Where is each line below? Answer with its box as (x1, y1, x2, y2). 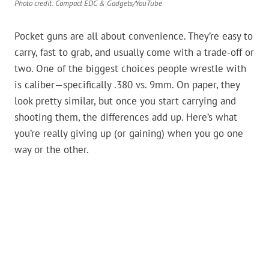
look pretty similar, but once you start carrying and (14, 94, 236, 108)
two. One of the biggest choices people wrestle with (14, 62, 246, 76)
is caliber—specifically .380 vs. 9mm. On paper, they (14, 78, 240, 92)
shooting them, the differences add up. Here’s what (14, 110, 237, 124)
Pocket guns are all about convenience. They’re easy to (14, 29, 253, 43)
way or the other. (14, 143, 89, 157)
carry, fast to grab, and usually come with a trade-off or (14, 46, 254, 59)
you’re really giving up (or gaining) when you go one (14, 127, 243, 141)
